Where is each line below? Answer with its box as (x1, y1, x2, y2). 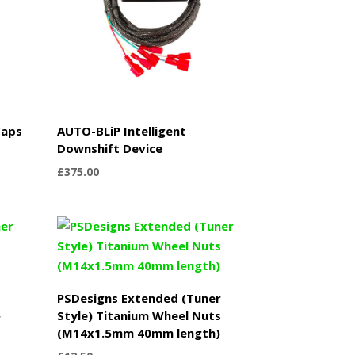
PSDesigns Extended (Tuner (57, 289, 222, 306)
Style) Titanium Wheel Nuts (57, 307, 222, 323)
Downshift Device (57, 139, 163, 156)
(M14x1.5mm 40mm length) (57, 324, 221, 341)
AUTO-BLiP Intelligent (57, 122, 187, 139)
